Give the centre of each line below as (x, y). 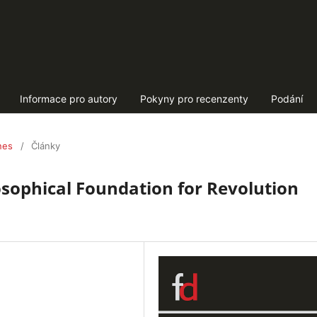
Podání (287, 98)
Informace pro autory (68, 98)
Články (46, 145)
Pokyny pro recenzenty (194, 98)
